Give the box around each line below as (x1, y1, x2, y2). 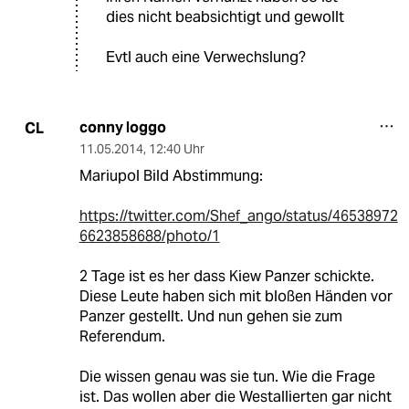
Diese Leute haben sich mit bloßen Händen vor (79, 287, 393, 307)
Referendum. (79, 327, 165, 347)
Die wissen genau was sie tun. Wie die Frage (79, 367, 375, 387)
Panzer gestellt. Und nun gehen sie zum (79, 307, 342, 327)
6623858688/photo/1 (79, 226, 220, 246)
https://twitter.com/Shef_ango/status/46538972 (79, 206, 398, 226)
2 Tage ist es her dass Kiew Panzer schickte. (79, 267, 374, 287)
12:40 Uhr (148, 141, 204, 158)
